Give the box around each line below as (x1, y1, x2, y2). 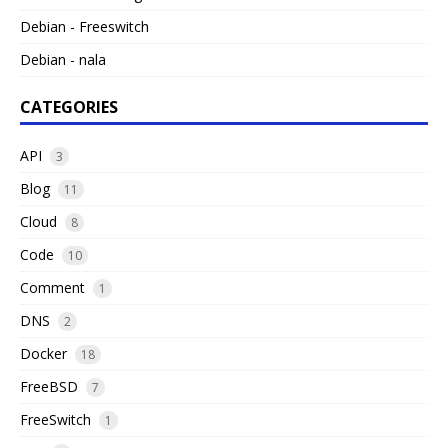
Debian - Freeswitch (20, 17, 149, 37)
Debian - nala (20, 50, 106, 70)
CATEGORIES (20, 96, 118, 119)
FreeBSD (20, 377, 78, 397)
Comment (20, 278, 85, 298)
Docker (20, 344, 67, 364)
